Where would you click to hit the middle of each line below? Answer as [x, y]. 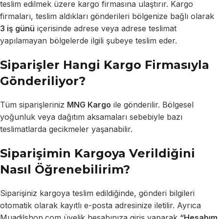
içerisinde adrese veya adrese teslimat [106, 28]
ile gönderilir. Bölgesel [152, 105]
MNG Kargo [89, 105]
